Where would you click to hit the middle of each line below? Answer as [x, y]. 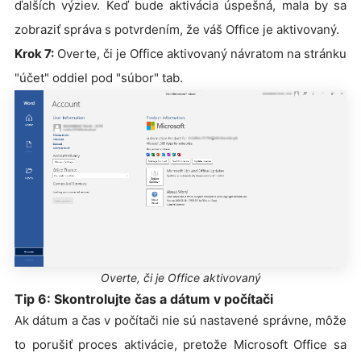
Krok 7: [34, 54]
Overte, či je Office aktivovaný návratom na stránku [200, 54]
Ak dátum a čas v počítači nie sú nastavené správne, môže [180, 320]
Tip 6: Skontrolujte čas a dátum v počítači [144, 299]
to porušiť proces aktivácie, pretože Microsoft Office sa [180, 344]
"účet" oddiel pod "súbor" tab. [99, 78]
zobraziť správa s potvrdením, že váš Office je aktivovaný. [177, 30]
